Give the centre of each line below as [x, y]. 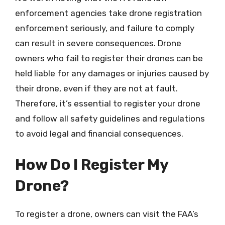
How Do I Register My [92, 164]
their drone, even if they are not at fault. [96, 88]
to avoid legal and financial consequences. [99, 134]
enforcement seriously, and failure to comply [105, 28]
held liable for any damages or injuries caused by [112, 73]
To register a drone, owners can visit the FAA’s [107, 214]
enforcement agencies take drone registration [108, 13]
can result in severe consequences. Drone [98, 43]
